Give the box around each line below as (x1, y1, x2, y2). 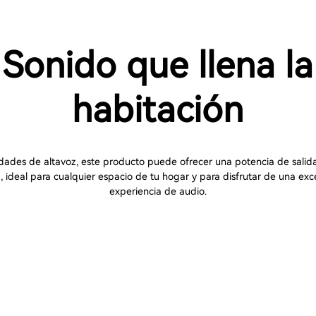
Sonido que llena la (2, 44, 313, 86)
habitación (72, 88, 244, 130)
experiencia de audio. (109, 185, 207, 197)
